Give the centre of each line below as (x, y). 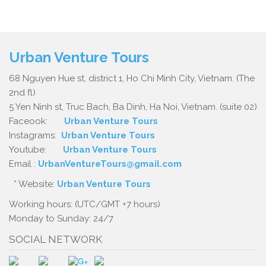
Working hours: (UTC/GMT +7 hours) (85, 204)
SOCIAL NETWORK (56, 239)
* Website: (33, 184)
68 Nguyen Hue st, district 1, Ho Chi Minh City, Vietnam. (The (132, 78)
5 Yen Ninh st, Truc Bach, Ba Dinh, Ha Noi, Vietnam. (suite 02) (133, 107)
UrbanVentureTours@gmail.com (110, 164)
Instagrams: (35, 135)
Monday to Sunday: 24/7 (61, 218)
